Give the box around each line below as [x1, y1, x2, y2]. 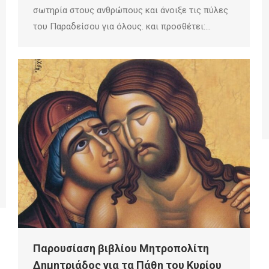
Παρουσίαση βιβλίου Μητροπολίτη [33, 242, 209, 255]
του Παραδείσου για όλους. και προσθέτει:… [33, 20, 211, 32]
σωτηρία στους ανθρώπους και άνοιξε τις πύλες [33, 4, 228, 16]
